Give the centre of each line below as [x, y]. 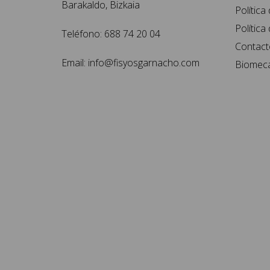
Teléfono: [83, 34]
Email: [75, 63]
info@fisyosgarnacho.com [144, 63]
